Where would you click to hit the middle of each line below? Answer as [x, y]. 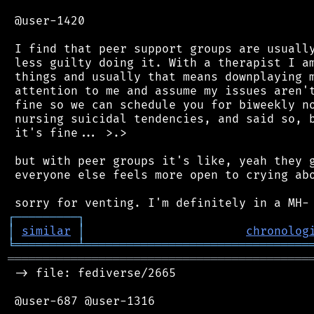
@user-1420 [46, 21]
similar [46, 231]
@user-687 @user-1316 [81, 301]
